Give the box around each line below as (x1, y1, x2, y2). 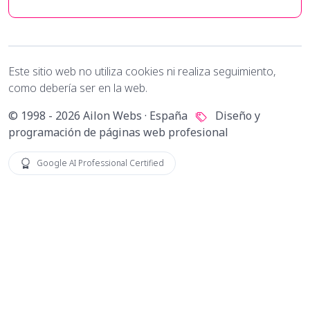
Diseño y (212, 108, 260, 124)
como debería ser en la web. (8, 80, 147, 96)
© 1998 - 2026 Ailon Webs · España (8, 108, 190, 124)
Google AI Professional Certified (37, 157, 164, 170)
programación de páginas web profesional (8, 125, 228, 140)
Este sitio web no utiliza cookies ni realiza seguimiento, (8, 64, 276, 80)
